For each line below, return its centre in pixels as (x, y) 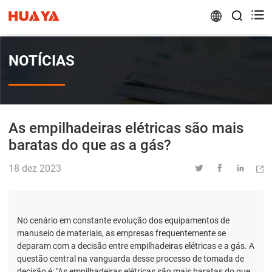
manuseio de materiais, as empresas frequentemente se (121, 233)
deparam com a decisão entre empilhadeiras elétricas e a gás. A (136, 246)
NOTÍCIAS (42, 61)
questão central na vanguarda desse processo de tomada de (131, 259)
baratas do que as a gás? (90, 145)
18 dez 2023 (35, 169)
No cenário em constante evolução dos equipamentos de (123, 221)
